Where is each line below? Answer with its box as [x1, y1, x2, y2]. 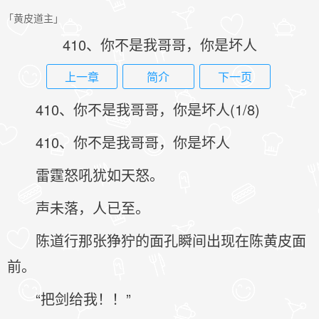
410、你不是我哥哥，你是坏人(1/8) [36, 99, 260, 120]
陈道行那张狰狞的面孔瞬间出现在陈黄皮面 [36, 230, 306, 251]
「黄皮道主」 [4, 11, 63, 25]
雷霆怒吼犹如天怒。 [36, 164, 164, 185]
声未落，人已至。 [36, 197, 150, 218]
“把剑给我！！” [36, 288, 131, 309]
